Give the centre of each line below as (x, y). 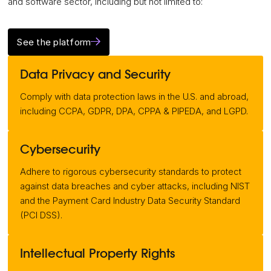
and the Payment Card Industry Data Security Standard (130, 201)
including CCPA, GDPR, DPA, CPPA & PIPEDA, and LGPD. (134, 111)
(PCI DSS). (41, 215)
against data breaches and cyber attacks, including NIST (135, 186)
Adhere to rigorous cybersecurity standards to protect (131, 172)
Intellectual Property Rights (98, 254)
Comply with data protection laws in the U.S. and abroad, (135, 97)
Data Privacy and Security (96, 75)
